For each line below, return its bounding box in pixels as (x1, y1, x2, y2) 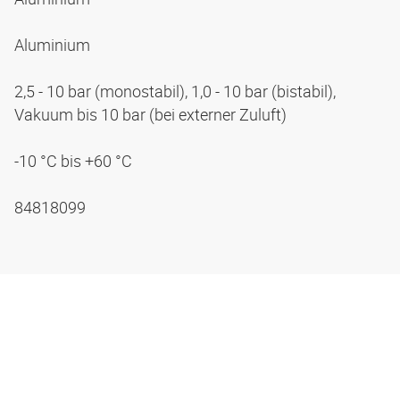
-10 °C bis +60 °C (14, 150, 136, 172)
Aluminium (14, 34, 94, 56)
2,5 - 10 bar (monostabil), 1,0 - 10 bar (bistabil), (14, 80, 336, 103)
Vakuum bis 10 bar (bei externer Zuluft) (14, 104, 290, 126)
